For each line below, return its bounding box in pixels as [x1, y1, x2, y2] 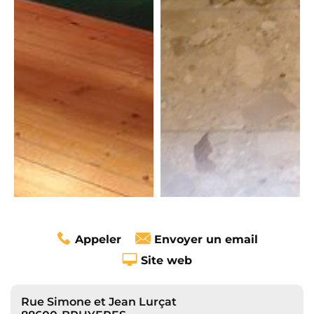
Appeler [75, 232, 121, 246]
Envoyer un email [154, 232, 258, 246]
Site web [141, 253, 192, 267]
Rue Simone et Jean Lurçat [21, 294, 177, 308]
